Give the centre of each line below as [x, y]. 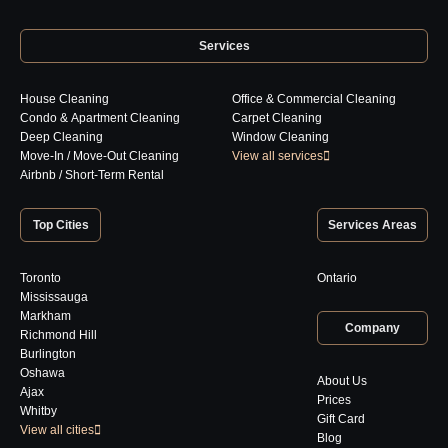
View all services [277, 155]
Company [372, 327]
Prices [334, 399]
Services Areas [372, 224]
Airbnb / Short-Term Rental [92, 174]
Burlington [48, 353]
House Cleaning [64, 98]
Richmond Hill [58, 334]
